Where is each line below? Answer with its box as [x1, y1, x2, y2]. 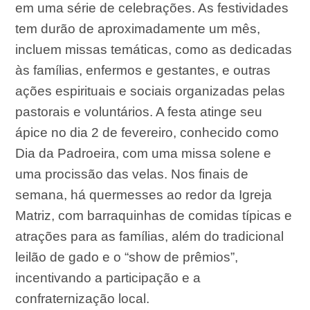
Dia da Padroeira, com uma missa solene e [15, 146, 272, 161]
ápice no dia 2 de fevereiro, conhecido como [15, 125, 280, 140]
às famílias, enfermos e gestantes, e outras [15, 63, 271, 78]
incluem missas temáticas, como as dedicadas [15, 42, 293, 57]
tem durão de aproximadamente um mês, [15, 21, 261, 37]
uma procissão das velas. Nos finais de [15, 167, 249, 182]
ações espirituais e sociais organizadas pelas [15, 84, 286, 99]
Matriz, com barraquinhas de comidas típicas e [15, 208, 293, 224]
